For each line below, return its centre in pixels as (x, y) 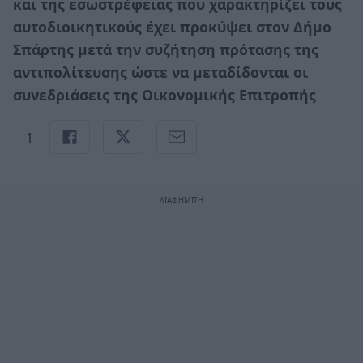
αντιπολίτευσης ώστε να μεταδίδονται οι (160, 72)
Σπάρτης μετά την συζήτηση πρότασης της (166, 49)
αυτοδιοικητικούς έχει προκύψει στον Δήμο (172, 26)
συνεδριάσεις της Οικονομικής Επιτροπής (164, 94)
